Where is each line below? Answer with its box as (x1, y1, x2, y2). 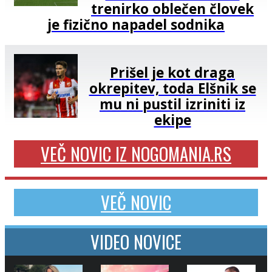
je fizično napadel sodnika (47, 15, 225, 34)
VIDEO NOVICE (90, 229, 182, 255)
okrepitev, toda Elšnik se (89, 79, 256, 98)
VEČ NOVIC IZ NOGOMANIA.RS (41, 141, 231, 167)
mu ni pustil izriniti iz (100, 95, 245, 114)
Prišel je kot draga (110, 63, 235, 83)
